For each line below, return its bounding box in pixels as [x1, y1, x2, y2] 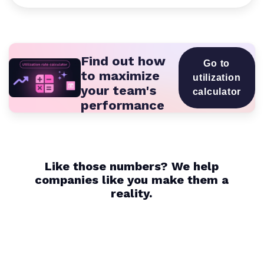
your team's [81, 83, 157, 98]
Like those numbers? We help [45, 159, 219, 174]
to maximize [81, 68, 160, 84]
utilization [193, 72, 241, 82]
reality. [111, 186, 153, 201]
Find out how [81, 54, 166, 69]
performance [81, 98, 165, 113]
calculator [192, 86, 241, 97]
